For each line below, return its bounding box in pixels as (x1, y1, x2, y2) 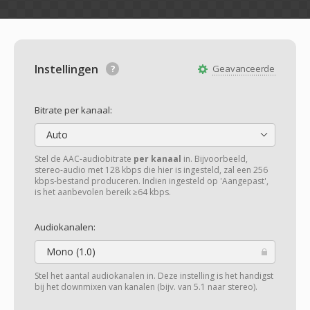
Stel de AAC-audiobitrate (35, 153, 134, 165)
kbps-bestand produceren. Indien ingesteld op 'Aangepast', (35, 175, 268, 187)
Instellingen (35, 62, 101, 77)
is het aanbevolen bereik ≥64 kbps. (35, 186, 171, 198)
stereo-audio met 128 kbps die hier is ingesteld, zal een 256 (35, 164, 268, 176)
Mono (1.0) (44, 245, 95, 258)
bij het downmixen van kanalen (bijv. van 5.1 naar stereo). (35, 281, 257, 293)
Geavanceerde (212, 62, 275, 75)
